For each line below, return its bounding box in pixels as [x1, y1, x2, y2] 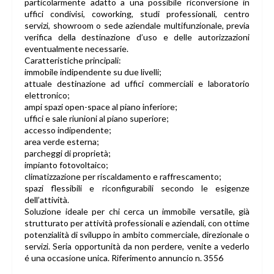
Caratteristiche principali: [24, 55, 121, 66]
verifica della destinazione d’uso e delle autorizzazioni [24, 32, 250, 43]
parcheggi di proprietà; [24, 148, 111, 159]
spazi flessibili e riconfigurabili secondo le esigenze [24, 183, 250, 194]
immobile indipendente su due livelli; [24, 67, 161, 78]
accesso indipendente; [24, 125, 111, 136]
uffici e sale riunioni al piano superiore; [24, 113, 169, 124]
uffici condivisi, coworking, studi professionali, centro [24, 9, 250, 20]
